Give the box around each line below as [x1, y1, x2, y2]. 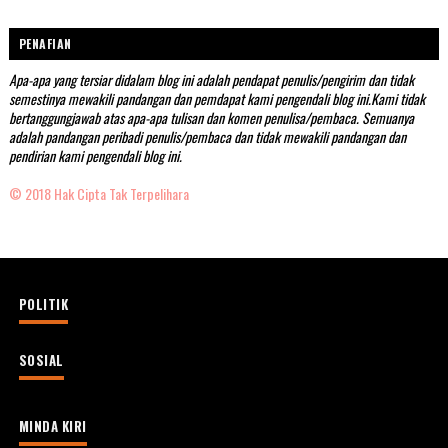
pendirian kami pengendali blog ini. [8, 144, 182, 166]
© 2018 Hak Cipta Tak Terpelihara [8, 182, 189, 204]
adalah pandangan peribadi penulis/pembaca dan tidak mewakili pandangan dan [8, 125, 406, 147]
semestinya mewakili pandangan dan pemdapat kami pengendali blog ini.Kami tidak [8, 87, 425, 109]
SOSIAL [18, 349, 64, 370]
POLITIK [18, 293, 69, 314]
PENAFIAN [18, 34, 72, 52]
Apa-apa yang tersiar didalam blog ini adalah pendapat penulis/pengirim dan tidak [8, 68, 414, 90]
